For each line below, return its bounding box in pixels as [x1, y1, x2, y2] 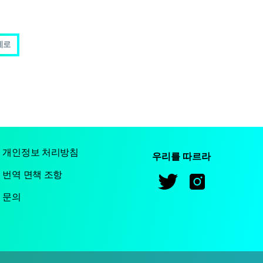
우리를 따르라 [152, 150, 211, 162]
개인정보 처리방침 [2, 147, 79, 159]
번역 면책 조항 [2, 170, 63, 181]
